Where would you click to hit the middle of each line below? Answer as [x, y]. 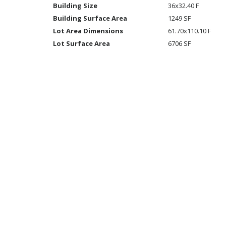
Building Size [75, 6]
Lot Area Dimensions [88, 31]
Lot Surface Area [81, 43]
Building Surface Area [90, 18]
